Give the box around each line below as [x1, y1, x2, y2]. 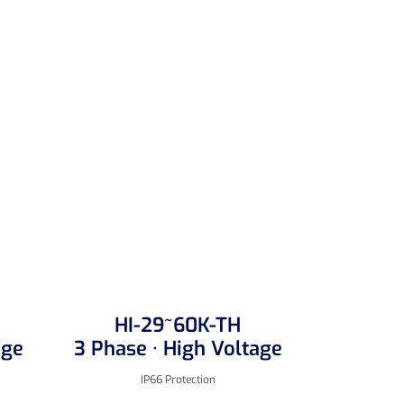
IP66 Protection [140, 372, 216, 387]
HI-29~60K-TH [115, 311, 242, 338]
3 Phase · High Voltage [73, 335, 282, 362]
